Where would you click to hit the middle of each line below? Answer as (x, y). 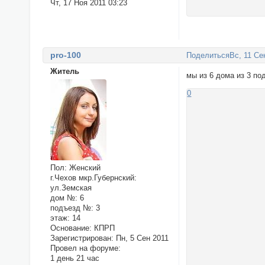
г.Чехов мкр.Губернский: (93, 177)
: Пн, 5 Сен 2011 (140, 238)
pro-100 (65, 55)
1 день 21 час (75, 258)
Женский (83, 167)
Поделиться (208, 56)
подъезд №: (72, 208)
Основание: (71, 228)
